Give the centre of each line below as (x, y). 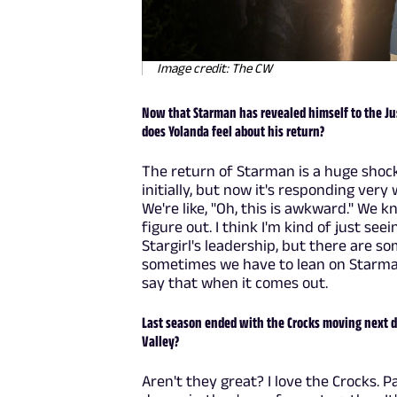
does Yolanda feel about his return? (234, 131)
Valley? (161, 341)
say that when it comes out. (235, 282)
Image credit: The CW (215, 67)
